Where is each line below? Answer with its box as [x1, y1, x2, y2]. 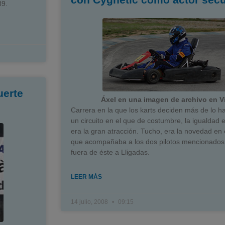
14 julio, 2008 [70, 198, 109, 205]
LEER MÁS [70, 173, 102, 180]
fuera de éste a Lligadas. [70, 148, 150, 156]
